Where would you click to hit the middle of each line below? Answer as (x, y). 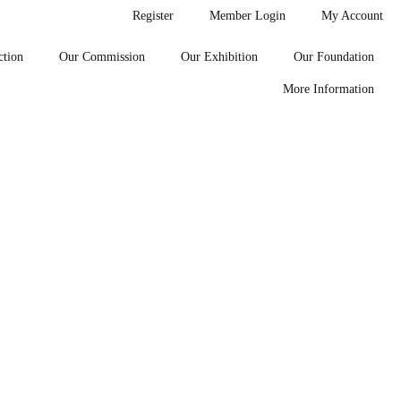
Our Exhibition (219, 57)
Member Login (247, 16)
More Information (328, 89)
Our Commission (102, 57)
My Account (352, 16)
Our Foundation (334, 57)
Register (153, 16)
